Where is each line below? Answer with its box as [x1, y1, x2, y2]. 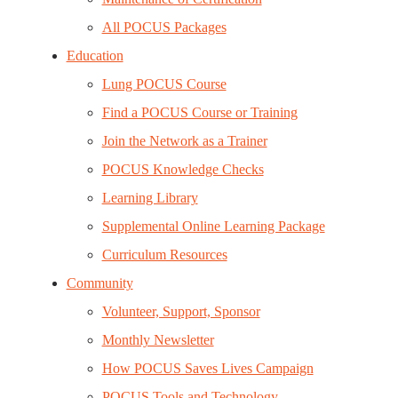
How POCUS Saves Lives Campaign [101, 361, 314, 376]
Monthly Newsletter [101, 332, 214, 347]
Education [66, 48, 123, 63]
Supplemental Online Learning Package [101, 219, 325, 234]
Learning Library [101, 190, 198, 205]
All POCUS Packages [101, 20, 227, 35]
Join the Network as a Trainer [101, 133, 267, 148]
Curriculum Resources [101, 247, 227, 262]
